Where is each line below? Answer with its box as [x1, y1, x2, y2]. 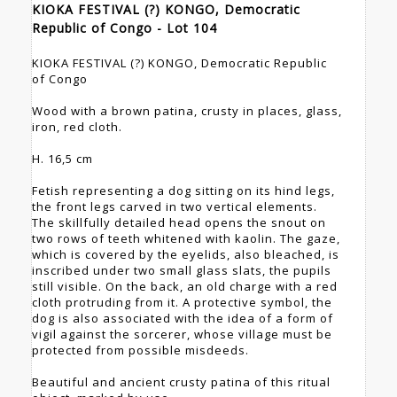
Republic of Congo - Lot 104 [32, 19, 217, 37]
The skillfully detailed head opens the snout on [32, 214, 326, 231]
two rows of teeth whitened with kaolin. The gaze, [32, 230, 340, 247]
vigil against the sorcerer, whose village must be [32, 326, 332, 343]
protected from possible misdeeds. [32, 342, 249, 359]
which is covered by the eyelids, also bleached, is [32, 246, 339, 263]
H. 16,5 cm [32, 151, 93, 167]
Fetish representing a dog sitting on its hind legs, [32, 183, 335, 199]
